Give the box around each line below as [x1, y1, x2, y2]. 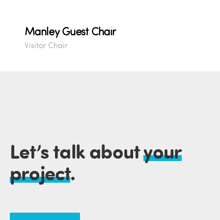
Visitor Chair [24, 40, 68, 51]
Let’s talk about [10, 137, 144, 165]
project [10, 159, 71, 186]
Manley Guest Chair [24, 25, 116, 39]
